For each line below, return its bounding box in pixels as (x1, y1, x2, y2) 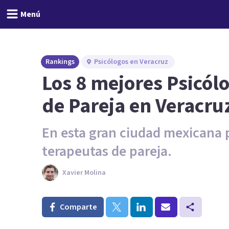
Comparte (60, 201, 97, 213)
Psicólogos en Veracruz (94, 57, 168, 67)
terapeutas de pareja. (42, 141, 172, 162)
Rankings (45, 57, 75, 67)
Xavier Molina (62, 168, 106, 178)
